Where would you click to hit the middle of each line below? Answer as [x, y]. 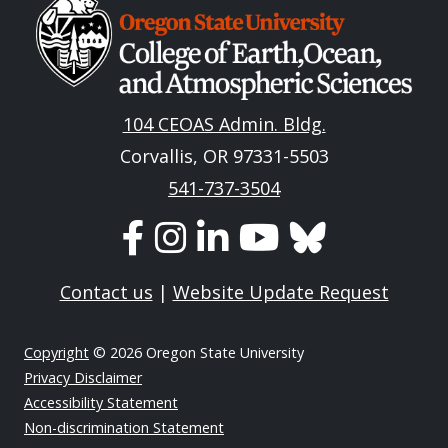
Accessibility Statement [101, 403]
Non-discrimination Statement [124, 428]
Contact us [106, 292]
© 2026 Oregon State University [196, 353]
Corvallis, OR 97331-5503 [224, 156]
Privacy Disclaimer [83, 378]
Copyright [56, 353]
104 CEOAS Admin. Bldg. [224, 124]
